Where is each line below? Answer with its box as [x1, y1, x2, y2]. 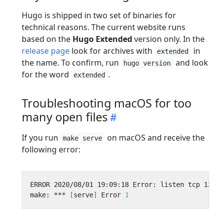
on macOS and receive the [105, 132, 205, 143]
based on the [22, 33, 73, 44]
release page [22, 45, 70, 56]
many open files [22, 109, 108, 125]
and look [173, 57, 208, 68]
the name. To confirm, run [22, 57, 121, 68]
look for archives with [70, 45, 154, 56]
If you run [22, 132, 60, 143]
